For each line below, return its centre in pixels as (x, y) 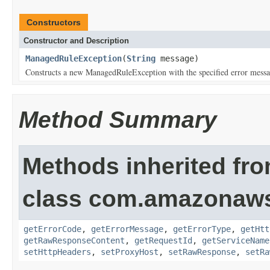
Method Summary (118, 120)
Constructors (54, 22)
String (141, 58)
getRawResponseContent (74, 240)
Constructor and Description (76, 41)
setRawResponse (202, 252)
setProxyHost (130, 252)
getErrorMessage (127, 229)
